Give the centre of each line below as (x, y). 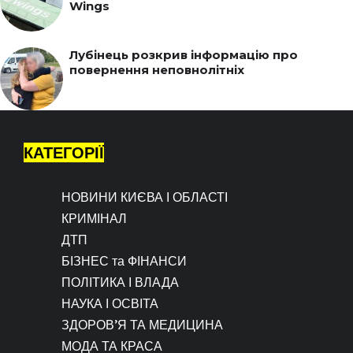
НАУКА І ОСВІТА (110, 303)
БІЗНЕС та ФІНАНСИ (124, 260)
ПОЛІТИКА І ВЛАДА (120, 282)
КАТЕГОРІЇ (64, 152)
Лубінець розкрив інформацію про (184, 54)
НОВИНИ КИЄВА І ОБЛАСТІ (145, 197)
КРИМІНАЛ (94, 218)
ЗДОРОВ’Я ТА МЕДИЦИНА (142, 324)
